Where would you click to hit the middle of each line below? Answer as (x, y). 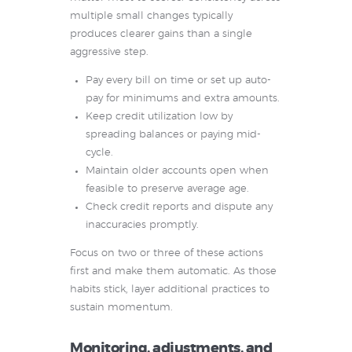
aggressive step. (109, 53)
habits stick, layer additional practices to (170, 290)
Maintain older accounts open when (177, 171)
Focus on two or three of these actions (167, 254)
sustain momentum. (121, 308)
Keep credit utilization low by (159, 117)
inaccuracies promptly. (142, 225)
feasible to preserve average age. (167, 189)
